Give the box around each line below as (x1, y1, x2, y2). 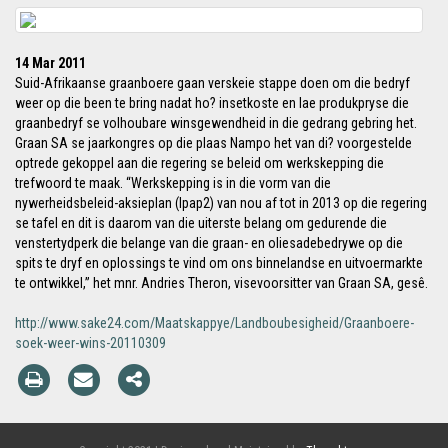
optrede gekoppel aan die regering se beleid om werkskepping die (15, 155, 384, 171)
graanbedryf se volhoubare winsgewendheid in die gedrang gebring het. (15, 115, 417, 131)
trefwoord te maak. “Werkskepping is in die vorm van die (15, 175, 331, 191)
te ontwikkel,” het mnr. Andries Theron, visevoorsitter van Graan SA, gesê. (15, 275, 428, 291)
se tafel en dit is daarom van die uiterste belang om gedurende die (15, 215, 387, 231)
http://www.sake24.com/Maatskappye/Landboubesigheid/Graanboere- (15, 315, 414, 331)
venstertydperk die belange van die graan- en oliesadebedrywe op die (15, 235, 403, 251)
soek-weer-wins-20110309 (15, 335, 166, 351)
